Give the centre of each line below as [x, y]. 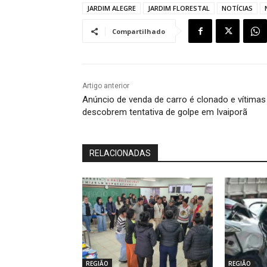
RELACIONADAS [120, 153]
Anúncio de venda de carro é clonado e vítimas [174, 100]
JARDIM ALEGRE [111, 8]
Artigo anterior [106, 86]
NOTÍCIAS [237, 8]
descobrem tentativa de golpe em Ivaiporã [165, 112]
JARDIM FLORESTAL [179, 8]
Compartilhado [139, 32]
